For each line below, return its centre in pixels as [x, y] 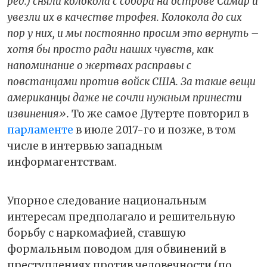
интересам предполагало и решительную [121, 217]
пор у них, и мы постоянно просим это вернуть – [133, 34]
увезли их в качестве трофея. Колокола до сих [125, 18]
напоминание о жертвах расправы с [99, 66]
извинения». [38, 114]
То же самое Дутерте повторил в [159, 114]
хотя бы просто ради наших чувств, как [110, 50]
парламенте [40, 130]
